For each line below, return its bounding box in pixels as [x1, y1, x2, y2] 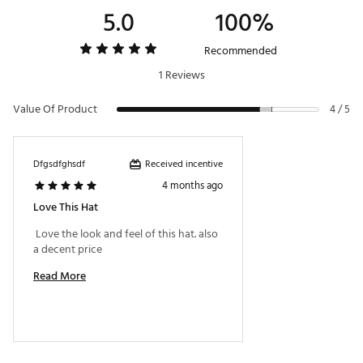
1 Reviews [158, 66, 205, 85]
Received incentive [145, 156, 223, 172]
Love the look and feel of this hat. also [33, 224, 218, 244]
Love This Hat [33, 198, 98, 217]
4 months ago [162, 177, 223, 195]
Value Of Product [13, 100, 97, 119]
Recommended [204, 41, 277, 61]
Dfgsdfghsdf [33, 156, 85, 173]
